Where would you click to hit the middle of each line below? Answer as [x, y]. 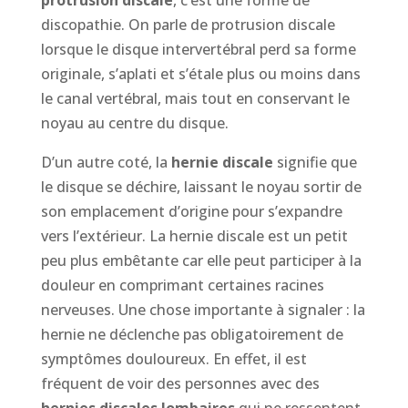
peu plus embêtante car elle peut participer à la [201, 261]
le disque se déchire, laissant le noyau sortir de [201, 187]
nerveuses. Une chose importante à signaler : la [203, 310]
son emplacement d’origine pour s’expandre [191, 212]
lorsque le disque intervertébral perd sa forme [198, 50]
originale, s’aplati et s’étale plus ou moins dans [200, 74]
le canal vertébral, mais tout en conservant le [195, 99]
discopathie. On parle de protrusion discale [188, 25]
